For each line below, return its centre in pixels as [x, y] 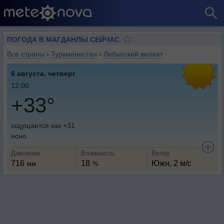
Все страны [26, 54]
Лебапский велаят [133, 54]
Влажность [98, 153]
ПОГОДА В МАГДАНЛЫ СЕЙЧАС [63, 39]
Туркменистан [74, 54]
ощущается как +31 [43, 125]
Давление [26, 153]
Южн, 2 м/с [171, 163]
